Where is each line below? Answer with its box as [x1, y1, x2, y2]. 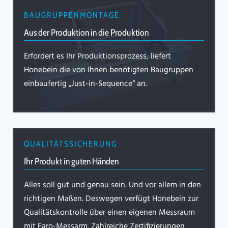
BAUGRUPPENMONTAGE [24, 10, 120, 20]
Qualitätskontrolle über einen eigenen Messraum [24, 206, 195, 220]
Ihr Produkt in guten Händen [24, 156, 119, 167]
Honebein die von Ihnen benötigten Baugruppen [24, 64, 193, 77]
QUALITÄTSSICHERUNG [24, 139, 117, 149]
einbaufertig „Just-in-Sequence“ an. [24, 77, 147, 91]
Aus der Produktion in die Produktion [24, 27, 149, 39]
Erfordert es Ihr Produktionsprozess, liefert [24, 50, 171, 64]
